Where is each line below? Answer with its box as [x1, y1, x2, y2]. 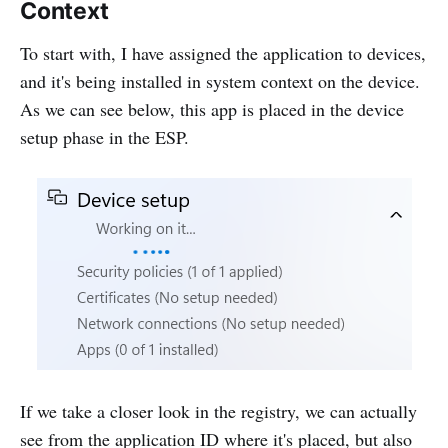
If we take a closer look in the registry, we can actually [20, 399, 417, 424]
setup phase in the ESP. [20, 125, 189, 150]
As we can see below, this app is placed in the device [20, 97, 404, 122]
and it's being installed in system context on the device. [20, 69, 420, 94]
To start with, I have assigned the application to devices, [20, 41, 426, 66]
